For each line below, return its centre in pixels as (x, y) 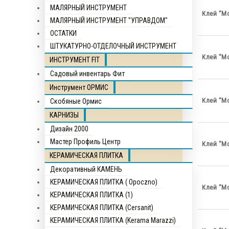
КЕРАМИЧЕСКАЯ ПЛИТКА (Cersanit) (102, 208)
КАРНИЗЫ (64, 115)
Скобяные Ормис (76, 101)
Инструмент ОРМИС (79, 87)
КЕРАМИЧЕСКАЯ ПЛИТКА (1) (91, 195)
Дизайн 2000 (69, 129)
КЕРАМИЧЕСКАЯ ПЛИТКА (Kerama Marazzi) (113, 220)
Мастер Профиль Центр (85, 142)
